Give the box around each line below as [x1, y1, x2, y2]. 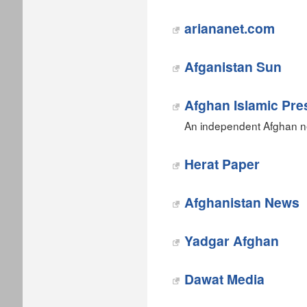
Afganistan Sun [184, 57, 282, 76]
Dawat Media [184, 269, 265, 288]
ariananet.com [184, 19, 275, 38]
